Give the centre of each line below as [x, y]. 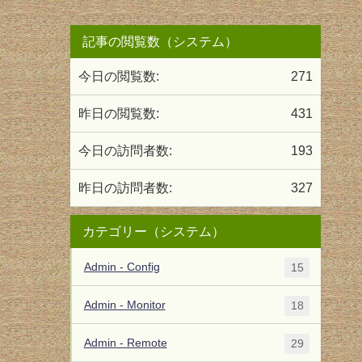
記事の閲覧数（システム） [160, 42]
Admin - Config [122, 266]
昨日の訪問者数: [126, 188]
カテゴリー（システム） [154, 232]
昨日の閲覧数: [119, 114]
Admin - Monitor [124, 304]
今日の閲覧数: [119, 76]
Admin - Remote [125, 342]
